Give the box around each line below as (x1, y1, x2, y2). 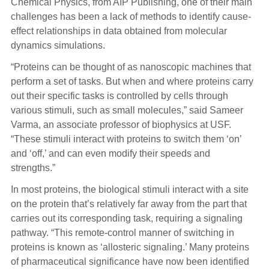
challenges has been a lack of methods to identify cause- (10, 11, 251, 22)
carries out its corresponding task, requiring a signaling (10, 213, 243, 223)
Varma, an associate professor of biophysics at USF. (10, 119, 231, 130)
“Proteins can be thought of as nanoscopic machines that (10, 61, 251, 72)
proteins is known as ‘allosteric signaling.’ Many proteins (10, 241, 249, 252)
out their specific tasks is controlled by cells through (10, 90, 228, 101)
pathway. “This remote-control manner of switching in (10, 227, 234, 238)
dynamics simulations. (10, 40, 107, 50)
